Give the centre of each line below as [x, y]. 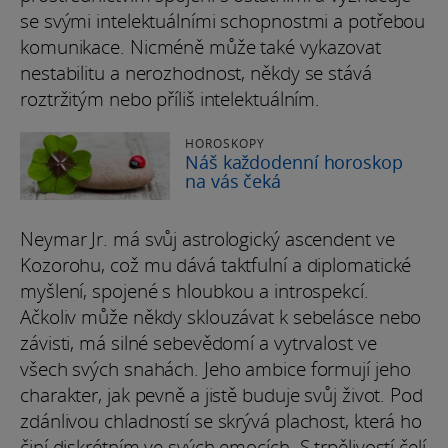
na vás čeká [233, 181]
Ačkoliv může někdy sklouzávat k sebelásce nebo [221, 317]
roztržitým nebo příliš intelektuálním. [170, 99]
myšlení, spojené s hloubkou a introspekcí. [194, 291]
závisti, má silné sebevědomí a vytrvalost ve [198, 343]
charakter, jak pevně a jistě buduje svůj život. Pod [221, 395]
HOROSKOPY [225, 144]
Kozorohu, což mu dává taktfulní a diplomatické [216, 265]
